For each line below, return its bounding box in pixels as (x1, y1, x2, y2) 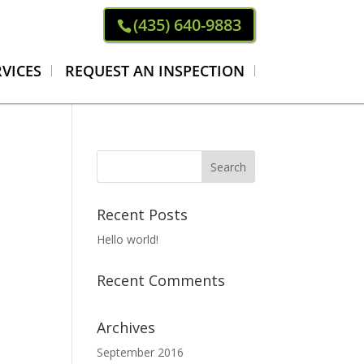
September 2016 (97, 344, 184, 360)
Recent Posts (97, 205, 188, 224)
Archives (97, 318, 156, 337)
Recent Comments (97, 271, 226, 290)
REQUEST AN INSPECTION (64, 61, 245, 80)
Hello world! (97, 232, 159, 247)
